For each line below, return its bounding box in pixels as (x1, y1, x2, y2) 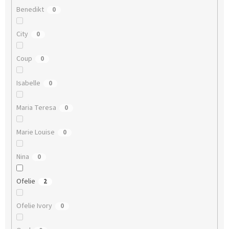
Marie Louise (16, 127, 55, 138)
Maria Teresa (16, 102, 56, 113)
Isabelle (16, 78, 40, 88)
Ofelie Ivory (16, 200, 52, 211)
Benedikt (16, 4, 44, 15)
